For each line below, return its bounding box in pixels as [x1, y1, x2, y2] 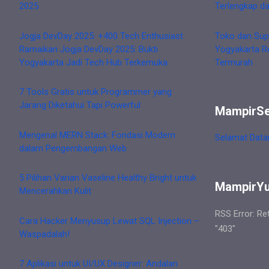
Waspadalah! [19, 228, 70, 240]
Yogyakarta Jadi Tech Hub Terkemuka [19, 56, 168, 68]
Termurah [215, 56, 253, 68]
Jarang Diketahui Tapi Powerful [19, 100, 141, 111]
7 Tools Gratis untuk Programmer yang [19, 86, 172, 98]
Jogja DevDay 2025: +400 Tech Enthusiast [19, 30, 183, 41]
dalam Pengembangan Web [19, 142, 127, 154]
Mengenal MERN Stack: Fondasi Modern [19, 129, 175, 141]
